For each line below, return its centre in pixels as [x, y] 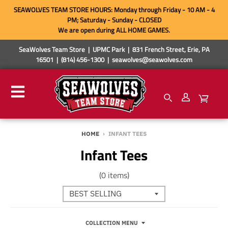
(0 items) [114, 175]
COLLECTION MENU [111, 223]
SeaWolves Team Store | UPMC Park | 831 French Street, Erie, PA [114, 49]
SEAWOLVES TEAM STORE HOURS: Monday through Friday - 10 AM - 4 [114, 10]
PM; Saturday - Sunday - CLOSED [114, 20]
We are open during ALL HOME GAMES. [114, 30]
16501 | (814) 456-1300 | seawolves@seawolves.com [114, 60]
